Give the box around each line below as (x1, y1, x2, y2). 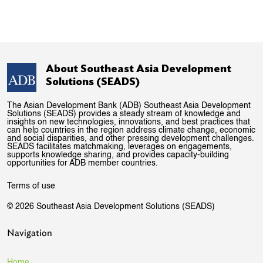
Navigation (7, 227, 52, 238)
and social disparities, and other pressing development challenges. (7, 134, 254, 143)
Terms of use (7, 181, 55, 190)
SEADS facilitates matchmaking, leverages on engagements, (7, 142, 232, 151)
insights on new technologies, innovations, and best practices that (7, 117, 250, 126)
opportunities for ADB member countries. (7, 159, 158, 167)
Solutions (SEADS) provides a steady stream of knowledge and (7, 109, 241, 118)
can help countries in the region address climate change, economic (7, 126, 255, 134)
